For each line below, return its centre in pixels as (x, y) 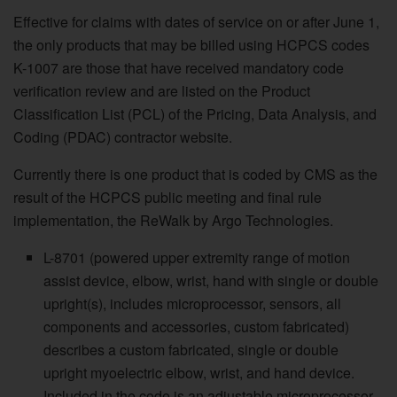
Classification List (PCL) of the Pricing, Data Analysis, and (195, 113)
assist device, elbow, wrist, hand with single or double (211, 280)
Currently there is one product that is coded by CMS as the (195, 174)
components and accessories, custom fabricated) (197, 326)
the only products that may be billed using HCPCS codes (191, 44)
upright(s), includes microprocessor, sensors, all (193, 303)
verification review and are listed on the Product (162, 90)
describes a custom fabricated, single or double (191, 349)
